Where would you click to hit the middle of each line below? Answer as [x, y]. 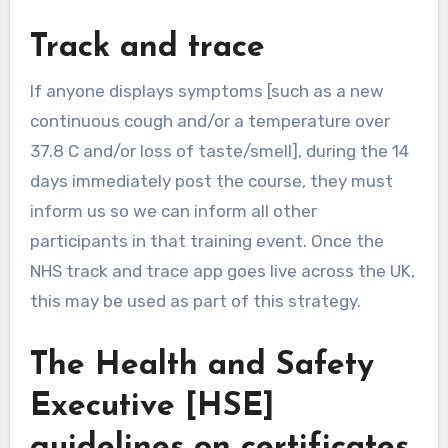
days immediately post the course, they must [211, 180]
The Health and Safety [201, 365]
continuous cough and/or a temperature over [209, 120]
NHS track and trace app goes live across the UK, [222, 270]
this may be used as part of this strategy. [195, 300]
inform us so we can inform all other [173, 210]
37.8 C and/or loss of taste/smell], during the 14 [219, 150]
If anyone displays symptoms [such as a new [206, 90]
